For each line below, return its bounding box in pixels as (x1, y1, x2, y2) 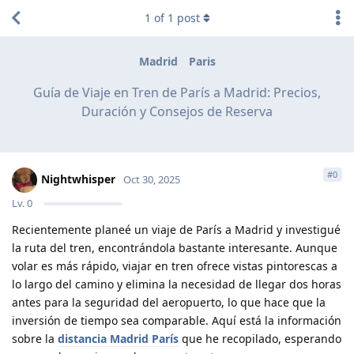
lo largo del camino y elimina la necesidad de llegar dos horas (12, 276, 341, 292)
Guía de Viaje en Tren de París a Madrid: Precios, (33, 83, 321, 101)
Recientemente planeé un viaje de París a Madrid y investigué (12, 221, 341, 237)
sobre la (12, 330, 58, 346)
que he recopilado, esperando (179, 330, 341, 346)
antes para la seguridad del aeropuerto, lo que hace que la (12, 294, 326, 310)
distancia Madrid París (58, 330, 179, 346)
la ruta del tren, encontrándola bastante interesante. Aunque (12, 239, 337, 255)
